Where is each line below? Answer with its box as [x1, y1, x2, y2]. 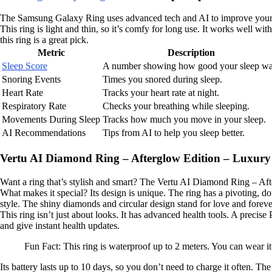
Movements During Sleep [2, 114, 100, 125]
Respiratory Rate [2, 101, 66, 112]
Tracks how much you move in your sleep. [103, 114, 266, 125]
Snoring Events [2, 74, 61, 85]
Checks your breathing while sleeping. [103, 101, 250, 112]
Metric [37, 47, 65, 58]
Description [167, 47, 215, 58]
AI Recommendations [2, 127, 86, 138]
